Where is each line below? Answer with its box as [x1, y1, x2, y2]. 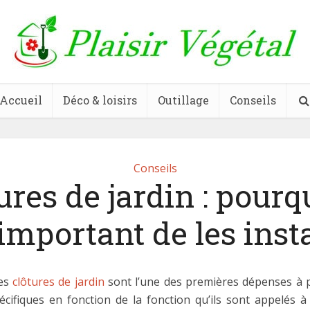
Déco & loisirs [63, 93, 137, 107]
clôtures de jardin [12, 274, 104, 289]
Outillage [158, 93, 209, 107]
